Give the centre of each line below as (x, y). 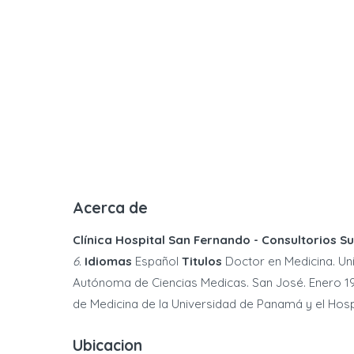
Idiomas (108, 261)
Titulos (202, 261)
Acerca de (110, 208)
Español (157, 261)
